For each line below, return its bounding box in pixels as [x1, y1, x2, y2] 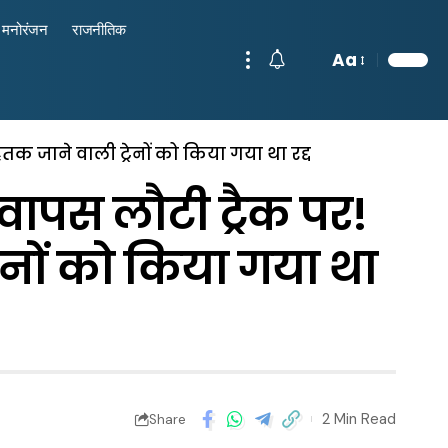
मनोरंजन [2, 20, 48, 40]
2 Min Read [322, 408, 396, 429]
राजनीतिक [71, 20, 126, 40]
